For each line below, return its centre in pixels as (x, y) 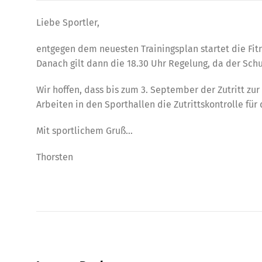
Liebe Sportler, (68, 23)
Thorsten (55, 157)
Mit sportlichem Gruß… (85, 131)
